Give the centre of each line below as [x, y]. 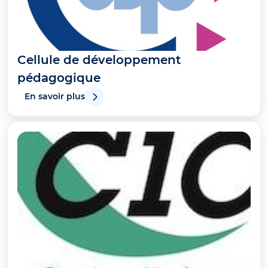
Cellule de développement [99, 60]
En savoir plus [55, 97]
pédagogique [59, 78]
